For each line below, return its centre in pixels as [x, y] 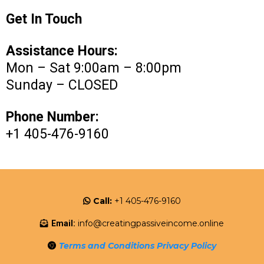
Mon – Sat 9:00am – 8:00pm [94, 68]
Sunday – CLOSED [62, 85]
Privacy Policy [187, 245]
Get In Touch [44, 19]
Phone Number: [52, 117]
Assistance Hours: [62, 51]
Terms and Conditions [107, 245]
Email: [63, 223]
